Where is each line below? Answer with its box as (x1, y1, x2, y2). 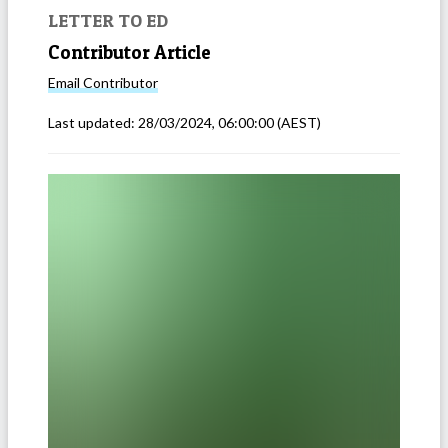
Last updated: (48, 114, 138, 132)
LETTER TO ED (48, 8, 168, 31)
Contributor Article (48, 40, 211, 64)
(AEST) (274, 114, 321, 132)
